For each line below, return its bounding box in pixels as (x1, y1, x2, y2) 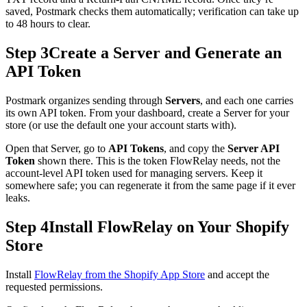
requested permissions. (5, 280, 103, 293)
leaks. (5, 192, 30, 204)
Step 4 (5, 218, 49, 236)
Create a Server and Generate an (49, 44, 282, 62)
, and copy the (164, 143, 228, 155)
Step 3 (5, 44, 49, 62)
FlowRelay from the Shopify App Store (34, 268, 205, 280)
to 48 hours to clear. (5, 18, 90, 30)
